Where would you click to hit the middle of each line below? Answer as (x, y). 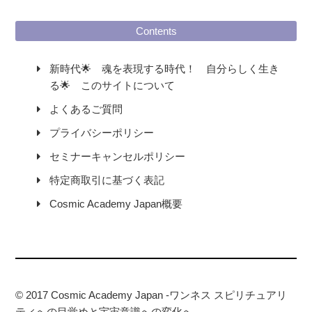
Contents (156, 31)
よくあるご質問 (86, 109)
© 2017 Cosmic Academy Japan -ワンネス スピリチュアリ (151, 295)
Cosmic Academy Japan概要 (116, 203)
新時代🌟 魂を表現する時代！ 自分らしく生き (164, 68)
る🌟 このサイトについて (112, 85)
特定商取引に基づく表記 (107, 180)
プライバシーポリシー (101, 132)
